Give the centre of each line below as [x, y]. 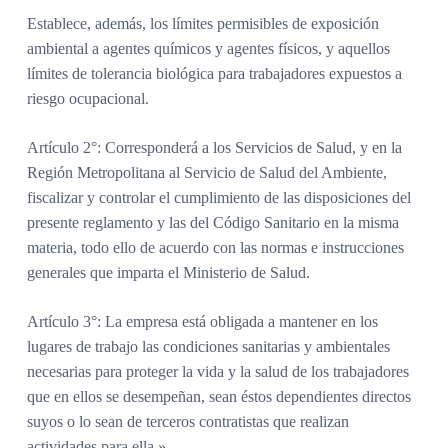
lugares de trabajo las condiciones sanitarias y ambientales [208, 346]
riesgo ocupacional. [87, 98]
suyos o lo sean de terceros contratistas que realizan [187, 421]
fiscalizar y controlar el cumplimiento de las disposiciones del [218, 197]
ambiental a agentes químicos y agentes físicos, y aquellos [208, 48]
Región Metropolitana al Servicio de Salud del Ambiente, [206, 172]
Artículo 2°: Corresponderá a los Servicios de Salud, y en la [214, 147]
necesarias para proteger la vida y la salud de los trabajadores [217, 371]
